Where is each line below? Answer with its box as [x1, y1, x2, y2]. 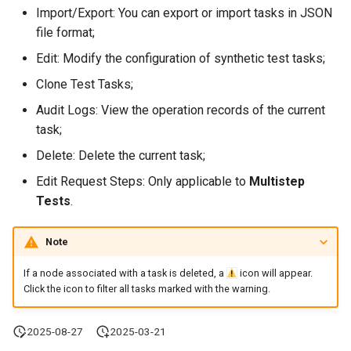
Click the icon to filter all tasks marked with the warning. [23, 283, 270, 295]
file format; [36, 25, 95, 40]
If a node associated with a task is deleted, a [23, 267, 226, 280]
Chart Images [13, 44, 85, 59]
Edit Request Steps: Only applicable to [36, 174, 249, 189]
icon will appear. [237, 267, 313, 280]
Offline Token [13, 5, 84, 20]
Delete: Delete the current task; [36, 148, 205, 163]
